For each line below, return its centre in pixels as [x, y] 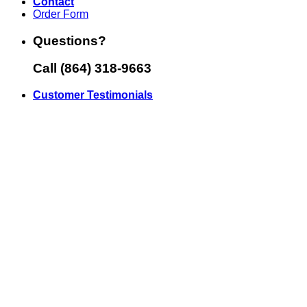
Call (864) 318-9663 [92, 69]
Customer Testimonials [93, 95]
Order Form [61, 14]
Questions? [70, 40]
